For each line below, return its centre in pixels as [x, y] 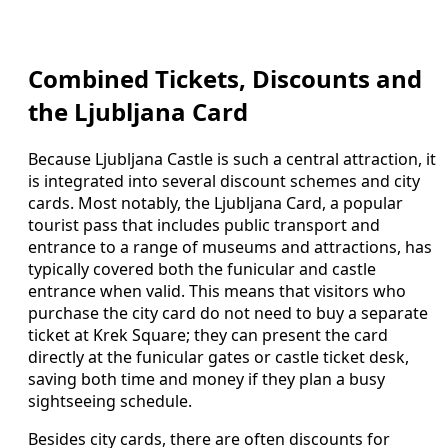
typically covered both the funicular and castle [202, 269]
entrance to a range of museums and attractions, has [230, 247]
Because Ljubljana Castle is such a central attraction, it [232, 159]
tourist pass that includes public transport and [204, 225]
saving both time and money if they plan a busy [206, 379]
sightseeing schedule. [110, 401]
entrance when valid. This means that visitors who [217, 291]
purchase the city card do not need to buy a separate [228, 313]
